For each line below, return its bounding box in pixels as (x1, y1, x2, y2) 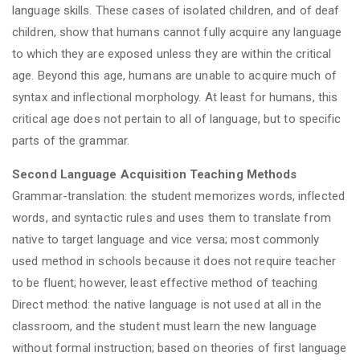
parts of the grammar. (12, 133, 130, 148)
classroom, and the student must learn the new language (12, 318, 317, 333)
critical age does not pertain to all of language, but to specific (12, 111, 342, 126)
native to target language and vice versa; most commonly (12, 231, 320, 247)
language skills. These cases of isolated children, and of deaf (12, 2, 340, 18)
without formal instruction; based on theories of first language (12, 340, 347, 355)
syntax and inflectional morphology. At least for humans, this (12, 89, 338, 104)
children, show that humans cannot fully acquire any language (12, 24, 342, 39)
